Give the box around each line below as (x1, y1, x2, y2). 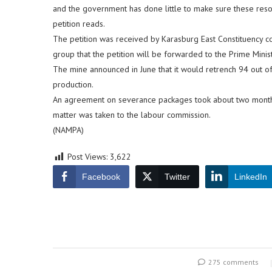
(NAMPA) (53, 124, 84, 135)
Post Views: (67, 151, 107, 162)
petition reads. (53, 18, 105, 29)
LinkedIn (234, 172, 267, 182)
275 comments (208, 257, 259, 267)
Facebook (82, 172, 120, 182)
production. (53, 79, 93, 90)
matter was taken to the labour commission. (53, 109, 211, 120)
